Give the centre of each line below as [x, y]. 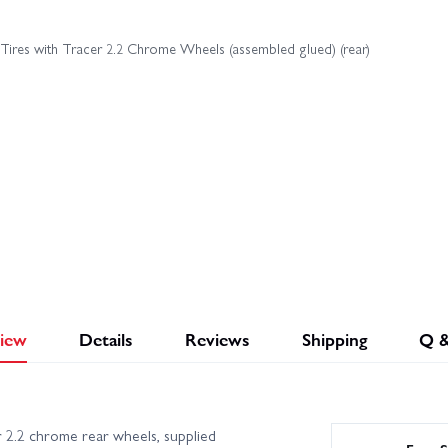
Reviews [218, 338]
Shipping [335, 338]
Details [106, 338]
